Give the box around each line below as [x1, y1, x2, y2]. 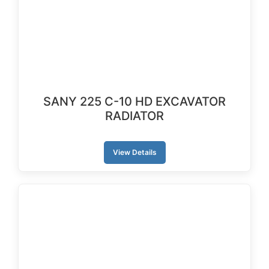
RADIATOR [105, 109, 164, 123]
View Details [112, 148, 157, 157]
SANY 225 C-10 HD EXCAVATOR [43, 94, 226, 109]
